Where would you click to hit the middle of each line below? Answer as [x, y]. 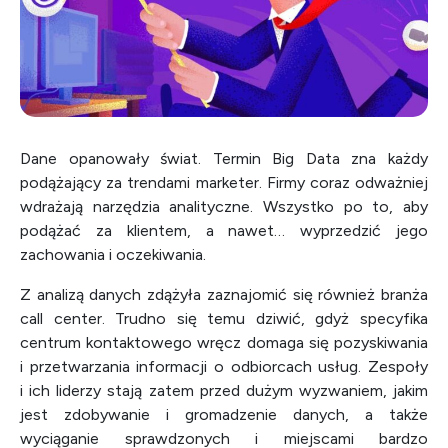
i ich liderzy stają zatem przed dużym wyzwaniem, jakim [224, 390]
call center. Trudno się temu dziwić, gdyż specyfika [224, 318]
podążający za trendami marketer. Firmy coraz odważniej [224, 182]
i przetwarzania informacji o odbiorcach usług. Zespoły [224, 366]
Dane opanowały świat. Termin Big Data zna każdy [224, 158]
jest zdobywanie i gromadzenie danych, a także [224, 414]
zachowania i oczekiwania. [113, 254]
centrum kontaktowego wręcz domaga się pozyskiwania [224, 342]
